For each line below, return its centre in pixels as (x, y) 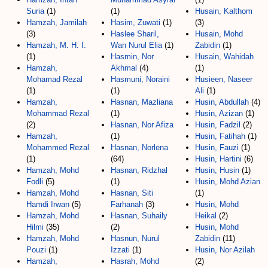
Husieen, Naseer (224, 79)
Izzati (120, 249)
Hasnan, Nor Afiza (142, 124)
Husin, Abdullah (222, 102)
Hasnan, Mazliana (142, 102)
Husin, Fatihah (220, 136)
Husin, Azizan (219, 113)
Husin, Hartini (218, 159)
